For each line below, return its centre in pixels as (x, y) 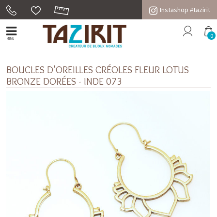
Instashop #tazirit (185, 10)
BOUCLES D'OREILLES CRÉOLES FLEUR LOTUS (98, 70)
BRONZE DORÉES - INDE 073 (64, 81)
